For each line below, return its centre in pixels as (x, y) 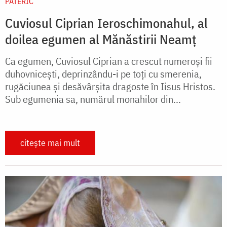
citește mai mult (50, 143)
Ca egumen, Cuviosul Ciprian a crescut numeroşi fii (109, 61)
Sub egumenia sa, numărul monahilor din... (93, 99)
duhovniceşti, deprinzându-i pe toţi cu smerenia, (103, 74)
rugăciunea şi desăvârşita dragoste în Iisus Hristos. (110, 87)
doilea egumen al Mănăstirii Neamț (101, 39)
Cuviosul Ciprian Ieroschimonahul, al (106, 23)
